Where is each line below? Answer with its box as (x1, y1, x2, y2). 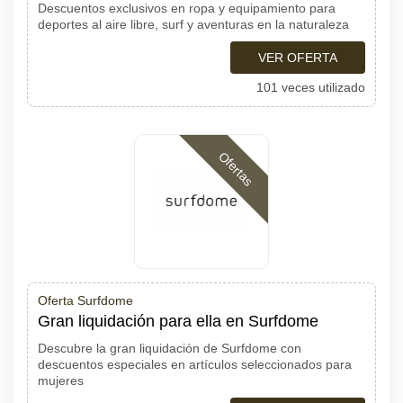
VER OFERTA (258, 50, 337, 65)
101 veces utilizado (256, 80, 365, 94)
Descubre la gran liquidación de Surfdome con (38, 341, 301, 355)
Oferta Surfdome (38, 293, 133, 308)
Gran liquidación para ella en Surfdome (38, 312, 318, 330)
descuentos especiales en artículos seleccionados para (38, 357, 352, 372)
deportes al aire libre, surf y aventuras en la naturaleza (38, 17, 349, 31)
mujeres (38, 373, 84, 388)
